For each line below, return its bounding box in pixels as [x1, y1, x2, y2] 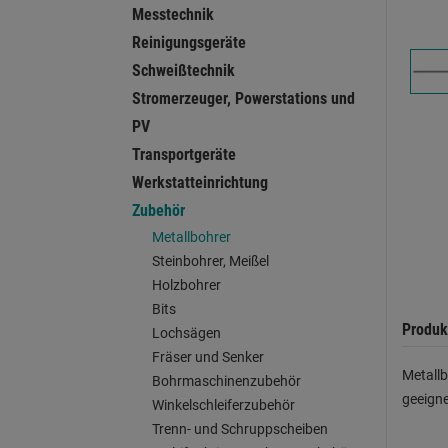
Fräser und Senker [152, 349, 264, 365]
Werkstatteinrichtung [132, 173, 268, 192]
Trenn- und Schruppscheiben [152, 421, 328, 437]
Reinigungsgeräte [132, 33, 246, 52]
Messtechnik [132, 5, 214, 24]
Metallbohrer [152, 229, 231, 245]
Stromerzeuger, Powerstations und [132, 89, 355, 108]
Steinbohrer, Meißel [152, 253, 269, 269]
